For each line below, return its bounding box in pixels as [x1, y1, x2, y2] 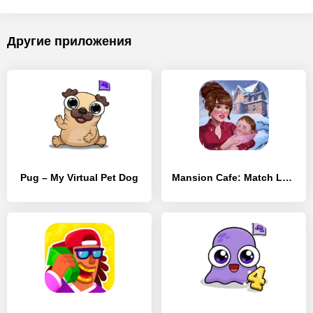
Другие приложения [7, 34, 132, 48]
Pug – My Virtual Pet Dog [20, 172, 138, 183]
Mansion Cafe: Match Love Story [282, 172, 292, 183]
